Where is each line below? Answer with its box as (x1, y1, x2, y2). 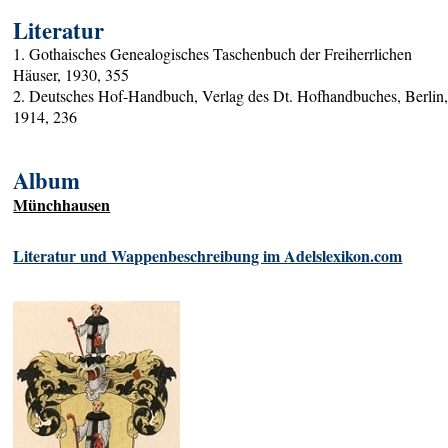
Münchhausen (13, 193, 111, 217)
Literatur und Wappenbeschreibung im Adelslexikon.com (13, 243, 403, 267)
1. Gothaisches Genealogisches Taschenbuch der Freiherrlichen (13, 43, 413, 65)
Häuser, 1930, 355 (13, 64, 130, 86)
